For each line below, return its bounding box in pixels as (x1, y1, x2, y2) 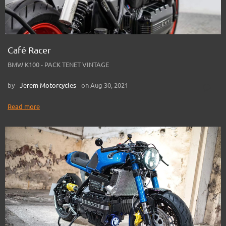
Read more (8, 103, 40, 110)
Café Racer (8, 45, 51, 55)
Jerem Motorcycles (20, 82, 76, 89)
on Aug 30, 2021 (81, 82, 128, 89)
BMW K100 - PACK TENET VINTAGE (8, 61, 109, 69)
